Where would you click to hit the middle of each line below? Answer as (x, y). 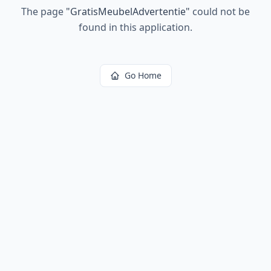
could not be (220, 11)
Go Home (143, 75)
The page (44, 11)
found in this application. (135, 27)
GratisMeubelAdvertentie (128, 11)
